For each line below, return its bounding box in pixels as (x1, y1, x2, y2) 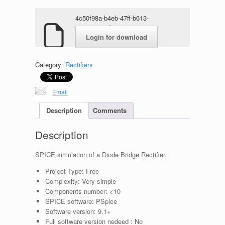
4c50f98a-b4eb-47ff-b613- (75, 13, 149, 23)
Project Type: (45, 166, 84, 176)
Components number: (45, 186, 107, 196)
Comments (93, 105, 127, 116)
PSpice (93, 196, 117, 206)
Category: (35, 59, 65, 69)
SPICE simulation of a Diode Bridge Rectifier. (35, 150, 167, 160)
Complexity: (45, 176, 80, 186)
